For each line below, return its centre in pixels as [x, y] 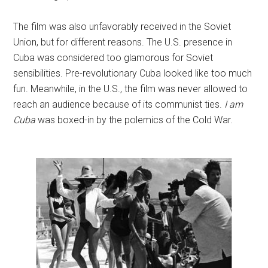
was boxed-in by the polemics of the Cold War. [134, 120]
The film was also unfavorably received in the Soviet [122, 27]
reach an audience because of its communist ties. [119, 105]
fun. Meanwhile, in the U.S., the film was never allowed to [131, 89]
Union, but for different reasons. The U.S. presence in [123, 42]
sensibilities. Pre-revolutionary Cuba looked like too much [133, 74]
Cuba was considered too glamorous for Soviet [113, 58]
